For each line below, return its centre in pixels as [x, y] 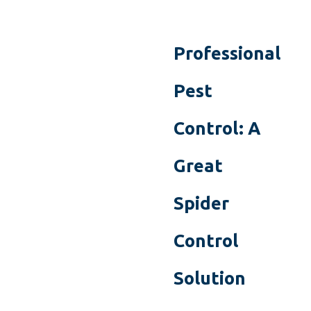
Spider [201, 203]
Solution [209, 278]
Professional [227, 53]
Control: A [217, 128]
